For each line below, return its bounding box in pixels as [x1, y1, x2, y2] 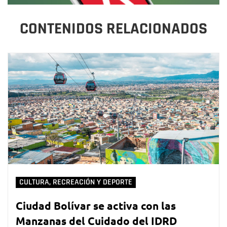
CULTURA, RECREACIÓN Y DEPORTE [19, 177, 132, 187]
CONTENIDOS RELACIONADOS [20, 18, 207, 40]
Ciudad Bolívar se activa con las [16, 198, 176, 212]
